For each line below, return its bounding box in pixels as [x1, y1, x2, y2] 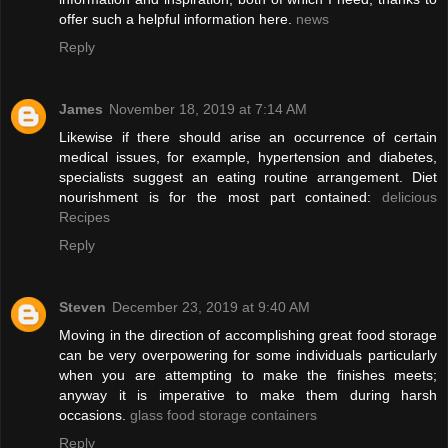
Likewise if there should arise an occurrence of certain [59, 129, 437, 146]
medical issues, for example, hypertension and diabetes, [59, 149, 437, 166]
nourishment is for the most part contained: [59, 189, 382, 206]
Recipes [59, 209, 110, 226]
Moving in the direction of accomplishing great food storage [59, 327, 437, 344]
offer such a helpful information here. [59, 11, 296, 28]
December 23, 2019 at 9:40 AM [112, 299, 310, 316]
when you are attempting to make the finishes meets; [59, 367, 437, 384]
